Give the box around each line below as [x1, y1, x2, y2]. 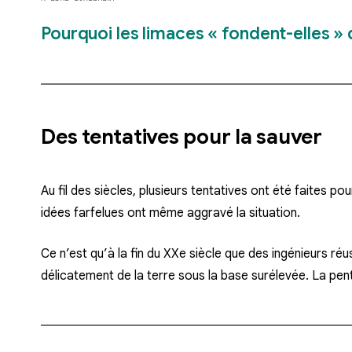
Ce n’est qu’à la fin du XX [41, 246, 179, 262]
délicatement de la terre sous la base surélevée [41, 268, 306, 284]
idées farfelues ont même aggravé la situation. [41, 205, 300, 222]
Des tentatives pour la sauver [41, 124, 322, 150]
